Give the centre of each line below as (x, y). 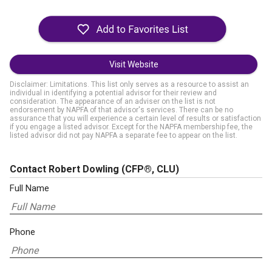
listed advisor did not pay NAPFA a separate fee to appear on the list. (124, 135)
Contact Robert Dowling (66, 169)
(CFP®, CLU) (150, 169)
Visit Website (134, 64)
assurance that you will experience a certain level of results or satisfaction (135, 118)
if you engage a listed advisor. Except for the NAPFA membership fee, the (131, 127)
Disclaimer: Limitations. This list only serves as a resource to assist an (129, 84)
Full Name (29, 188)
